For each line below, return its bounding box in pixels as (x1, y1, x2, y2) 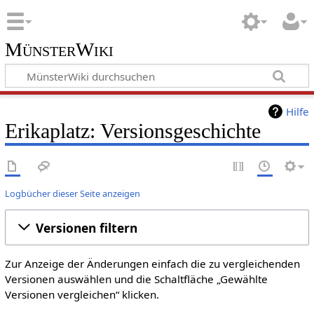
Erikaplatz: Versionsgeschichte (4, 119, 261, 144)
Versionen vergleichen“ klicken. (4, 287, 159, 302)
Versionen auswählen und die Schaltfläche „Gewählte (4, 272, 268, 287)
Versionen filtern (36, 219, 138, 236)
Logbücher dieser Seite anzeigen (4, 187, 140, 200)
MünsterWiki (4, 39, 114, 60)
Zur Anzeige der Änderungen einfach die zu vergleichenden (4, 257, 300, 271)
